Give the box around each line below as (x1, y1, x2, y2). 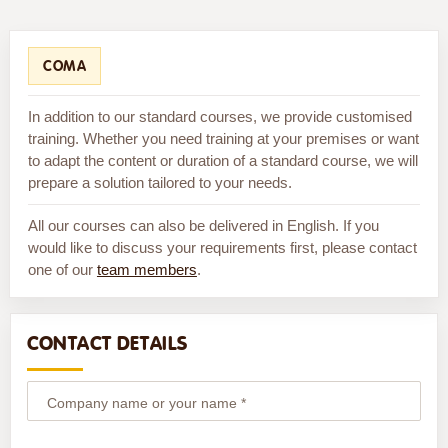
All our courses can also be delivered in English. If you (27, 216, 379, 234)
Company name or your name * (46, 395, 246, 412)
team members (96, 260, 197, 278)
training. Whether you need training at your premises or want (27, 129, 419, 147)
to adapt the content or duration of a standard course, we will (27, 151, 418, 169)
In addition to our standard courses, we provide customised (27, 107, 412, 125)
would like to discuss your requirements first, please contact (27, 238, 417, 256)
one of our (27, 260, 97, 278)
